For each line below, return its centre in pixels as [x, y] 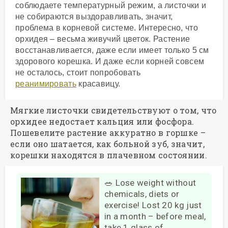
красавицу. [98, 83]
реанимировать [46, 83]
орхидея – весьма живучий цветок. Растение [103, 39]
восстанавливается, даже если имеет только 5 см [112, 50]
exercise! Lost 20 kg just [153, 205]
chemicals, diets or [142, 194]
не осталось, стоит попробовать [78, 72]
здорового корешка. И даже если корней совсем [110, 61]
